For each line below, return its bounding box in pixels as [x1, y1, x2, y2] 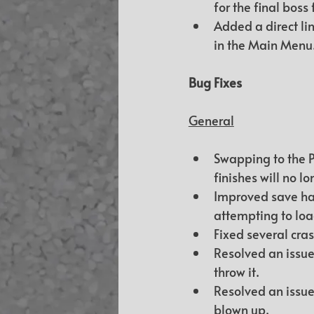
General [188, 111, 234, 130]
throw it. [213, 263, 259, 281]
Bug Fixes [188, 74, 242, 92]
